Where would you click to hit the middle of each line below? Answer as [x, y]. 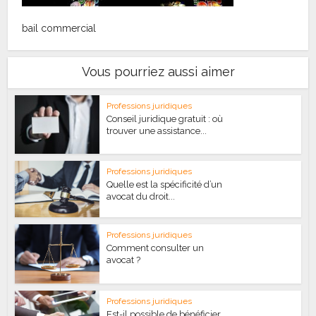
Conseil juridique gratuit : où [165, 119]
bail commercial [59, 28]
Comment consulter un [156, 248]
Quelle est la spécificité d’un [165, 184]
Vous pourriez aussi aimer [158, 72]
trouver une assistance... [157, 131]
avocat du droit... [141, 196]
